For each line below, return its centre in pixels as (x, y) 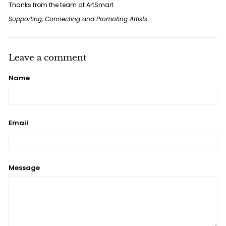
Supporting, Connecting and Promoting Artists (78, 19)
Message (24, 168)
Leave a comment (47, 58)
